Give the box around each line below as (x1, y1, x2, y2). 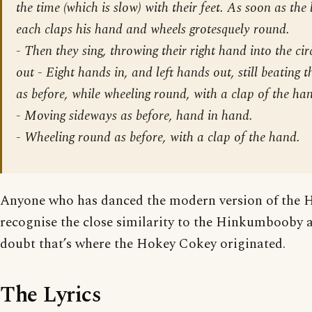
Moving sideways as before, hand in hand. (24, 105, 253, 126)
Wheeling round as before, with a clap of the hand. (24, 127, 300, 148)
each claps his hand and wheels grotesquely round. (16, 19, 290, 40)
